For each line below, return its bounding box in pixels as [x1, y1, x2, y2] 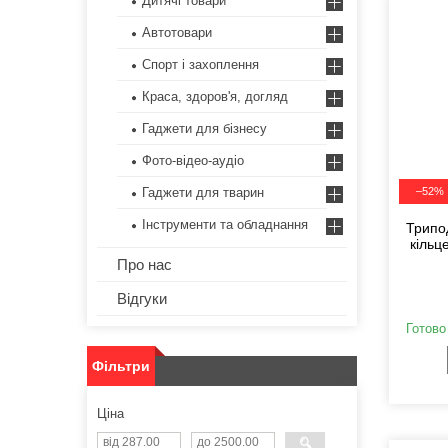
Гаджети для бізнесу [142, 121, 267, 137]
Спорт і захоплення [142, 57, 259, 73]
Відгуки [117, 290, 167, 308]
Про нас [117, 256, 172, 274]
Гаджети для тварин [142, 185, 264, 201]
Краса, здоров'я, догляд [142, 89, 288, 105]
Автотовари [142, 25, 212, 41]
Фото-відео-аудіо [142, 153, 244, 169]
